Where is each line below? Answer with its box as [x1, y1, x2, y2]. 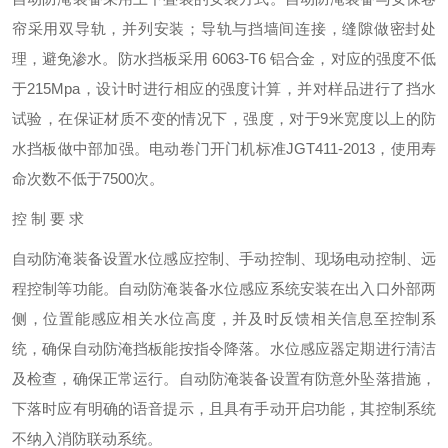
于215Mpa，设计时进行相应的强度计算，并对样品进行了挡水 [12, 80, 436, 97]
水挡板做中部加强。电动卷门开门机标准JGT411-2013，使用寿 [12, 140, 436, 157]
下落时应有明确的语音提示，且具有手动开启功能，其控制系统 [12, 400, 436, 417]
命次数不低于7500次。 [12, 170, 164, 187]
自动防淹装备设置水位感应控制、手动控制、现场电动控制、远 [12, 250, 436, 267]
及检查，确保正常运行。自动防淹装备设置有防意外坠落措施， [12, 370, 436, 387]
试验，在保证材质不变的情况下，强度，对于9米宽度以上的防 [12, 110, 436, 127]
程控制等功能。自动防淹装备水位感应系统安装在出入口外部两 [12, 280, 436, 297]
